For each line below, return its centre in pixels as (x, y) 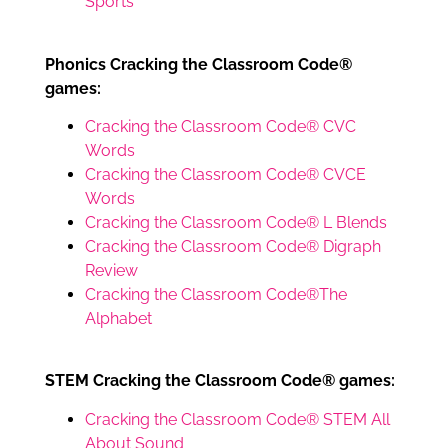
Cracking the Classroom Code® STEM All (237, 419)
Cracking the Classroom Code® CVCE (225, 174)
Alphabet (118, 318)
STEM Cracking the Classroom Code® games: (220, 381)
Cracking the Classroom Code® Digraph (233, 246)
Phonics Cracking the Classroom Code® (198, 64)
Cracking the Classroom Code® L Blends (236, 222)
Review (111, 270)
